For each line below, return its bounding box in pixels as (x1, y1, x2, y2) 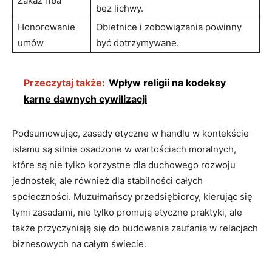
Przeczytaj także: (24, 76, 105, 89)
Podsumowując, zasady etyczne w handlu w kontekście (12, 127, 249, 139)
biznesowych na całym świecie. (12, 237, 146, 250)
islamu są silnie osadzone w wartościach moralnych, (12, 143, 236, 155)
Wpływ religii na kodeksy (109, 76, 226, 89)
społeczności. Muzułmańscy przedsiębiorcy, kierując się (12, 190, 253, 202)
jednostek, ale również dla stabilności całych (12, 174, 203, 186)
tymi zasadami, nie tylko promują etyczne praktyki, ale (12, 206, 242, 218)
